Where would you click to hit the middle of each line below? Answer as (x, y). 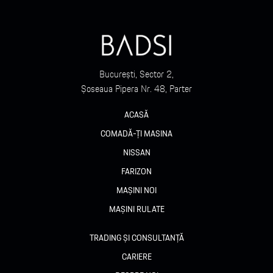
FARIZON (136, 172)
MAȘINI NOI (136, 190)
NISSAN (136, 153)
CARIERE (136, 257)
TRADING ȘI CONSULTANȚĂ (136, 238)
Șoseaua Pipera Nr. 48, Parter (136, 89)
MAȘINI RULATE (136, 209)
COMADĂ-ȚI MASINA (136, 134)
